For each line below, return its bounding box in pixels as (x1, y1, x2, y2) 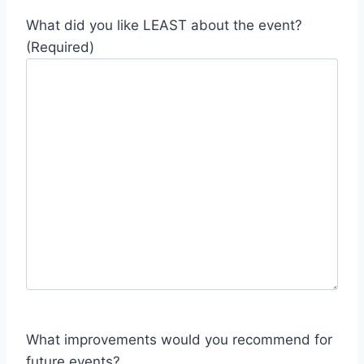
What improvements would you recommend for (26, 331, 332, 349)
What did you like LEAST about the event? (26, 16, 302, 33)
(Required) (26, 38, 94, 55)
